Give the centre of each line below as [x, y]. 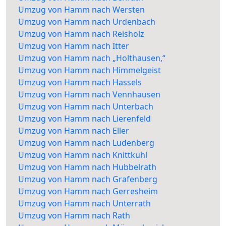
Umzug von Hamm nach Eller [74, 131]
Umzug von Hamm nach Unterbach [86, 107]
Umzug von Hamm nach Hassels [80, 82]
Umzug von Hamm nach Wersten [81, 10]
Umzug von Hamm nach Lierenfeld [84, 119]
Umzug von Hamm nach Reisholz [81, 34]
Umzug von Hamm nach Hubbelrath [87, 167]
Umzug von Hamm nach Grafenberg [88, 179]
